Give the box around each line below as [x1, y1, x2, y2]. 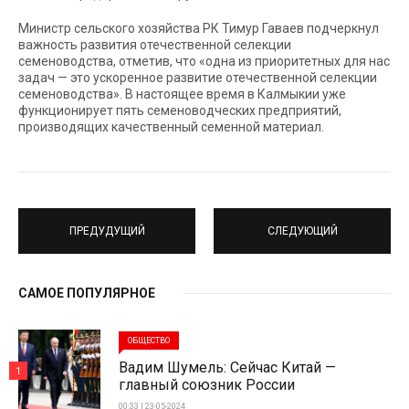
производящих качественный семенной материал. [18, 120, 324, 135]
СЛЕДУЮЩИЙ [267, 224, 338, 237]
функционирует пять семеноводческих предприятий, [18, 103, 341, 119]
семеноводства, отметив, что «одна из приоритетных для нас [18, 54, 390, 69]
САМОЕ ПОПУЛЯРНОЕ [18, 286, 155, 301]
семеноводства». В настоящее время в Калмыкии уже [18, 87, 346, 102]
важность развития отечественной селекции [18, 37, 291, 53]
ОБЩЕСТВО [128, 335, 170, 345]
